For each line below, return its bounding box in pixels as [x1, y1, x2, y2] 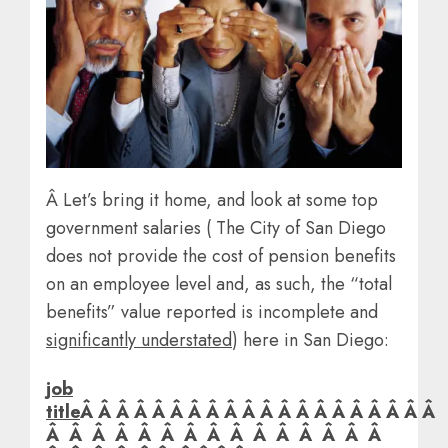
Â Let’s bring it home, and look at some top [46, 186, 378, 213]
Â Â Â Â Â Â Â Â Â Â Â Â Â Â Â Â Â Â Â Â [80, 398, 440, 425]
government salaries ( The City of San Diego [46, 214, 386, 241]
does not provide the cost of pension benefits [46, 242, 396, 269]
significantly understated [46, 326, 232, 353]
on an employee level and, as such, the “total [46, 270, 392, 297]
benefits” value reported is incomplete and [46, 298, 378, 325]
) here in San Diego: [232, 326, 389, 353]
